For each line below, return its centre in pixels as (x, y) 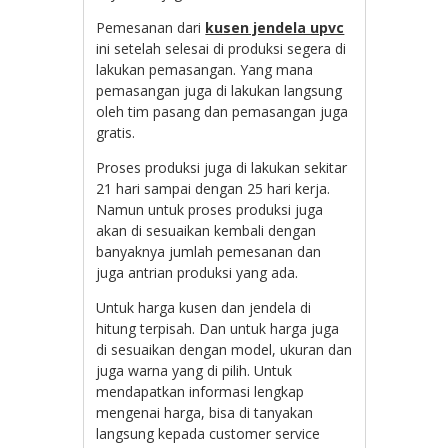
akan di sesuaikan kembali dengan (206, 231)
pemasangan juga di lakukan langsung (219, 91)
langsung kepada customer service (208, 434)
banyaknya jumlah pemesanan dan (209, 252)
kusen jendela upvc (275, 28)
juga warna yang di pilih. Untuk (194, 371)
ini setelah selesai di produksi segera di (221, 49)
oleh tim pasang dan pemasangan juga (222, 112)
